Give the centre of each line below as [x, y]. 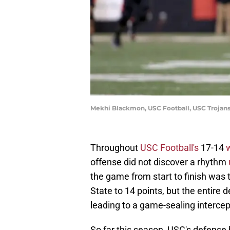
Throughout [115, 148]
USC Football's [169, 148]
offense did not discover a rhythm [159, 162]
